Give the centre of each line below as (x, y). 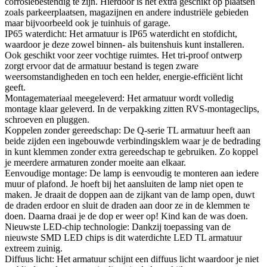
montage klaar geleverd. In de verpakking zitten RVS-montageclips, (132, 108)
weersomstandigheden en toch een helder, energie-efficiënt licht (124, 76)
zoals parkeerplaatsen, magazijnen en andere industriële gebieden (127, 12)
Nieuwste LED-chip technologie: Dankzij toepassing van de (118, 226)
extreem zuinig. (34, 248)
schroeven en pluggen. (47, 119)
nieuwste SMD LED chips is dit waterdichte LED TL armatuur (123, 237)
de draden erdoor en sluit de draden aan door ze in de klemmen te (127, 205)
